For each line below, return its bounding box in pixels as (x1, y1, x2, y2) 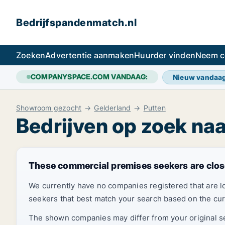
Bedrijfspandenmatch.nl (16, 17, 137, 29)
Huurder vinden (134, 50, 196, 60)
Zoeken (16, 50, 46, 60)
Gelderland (94, 103, 131, 112)
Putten (143, 103, 166, 112)
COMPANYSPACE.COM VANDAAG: (31, 72, 148, 81)
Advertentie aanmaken (45, 50, 135, 60)
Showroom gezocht (16, 103, 82, 112)
